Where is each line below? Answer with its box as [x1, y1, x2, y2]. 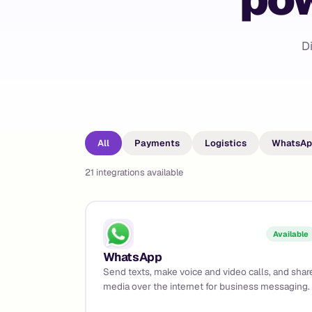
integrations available [96, 166, 183, 178]
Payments [134, 137, 180, 149]
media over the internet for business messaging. [102, 279, 310, 292]
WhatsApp [102, 249, 162, 265]
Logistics [205, 137, 247, 149]
